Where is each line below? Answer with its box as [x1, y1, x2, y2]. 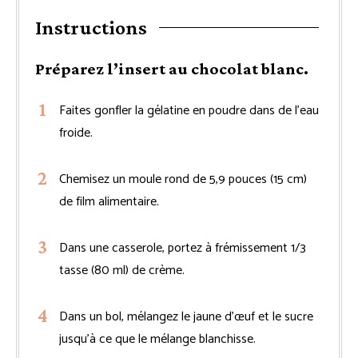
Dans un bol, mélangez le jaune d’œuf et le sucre [59, 305, 313, 328]
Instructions [35, 15, 147, 39]
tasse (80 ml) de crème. [59, 259, 185, 281]
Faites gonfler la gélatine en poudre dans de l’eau [59, 99, 319, 121]
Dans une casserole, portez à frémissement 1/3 [59, 237, 306, 259]
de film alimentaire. [59, 190, 159, 213]
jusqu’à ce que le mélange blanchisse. [59, 328, 256, 350]
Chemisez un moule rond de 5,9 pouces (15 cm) [59, 168, 307, 190]
